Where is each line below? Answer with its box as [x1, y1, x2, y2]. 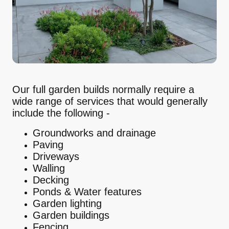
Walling [33, 163, 65, 174]
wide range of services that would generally [12, 96, 208, 107]
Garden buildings [33, 210, 109, 221]
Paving [33, 139, 66, 151]
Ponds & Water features [33, 186, 142, 198]
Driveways [33, 151, 79, 163]
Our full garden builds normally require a [12, 84, 194, 96]
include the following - [12, 107, 110, 119]
